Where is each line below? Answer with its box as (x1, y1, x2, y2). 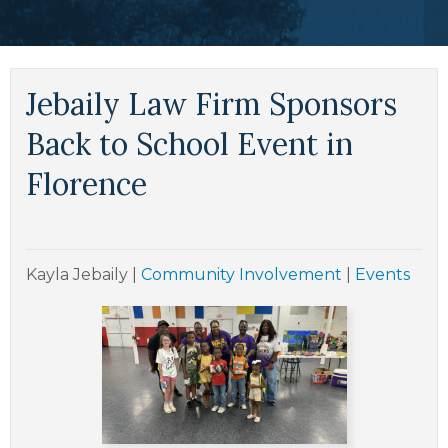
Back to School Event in (26, 125, 353, 164)
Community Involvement (141, 265, 342, 285)
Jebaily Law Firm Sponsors (26, 85, 397, 124)
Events (355, 265, 410, 285)
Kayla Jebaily (26, 265, 132, 285)
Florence (26, 165, 147, 204)
